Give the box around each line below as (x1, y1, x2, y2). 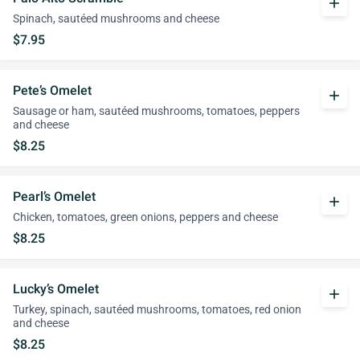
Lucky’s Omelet (13, 281, 99, 297)
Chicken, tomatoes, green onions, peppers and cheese (13, 211, 278, 224)
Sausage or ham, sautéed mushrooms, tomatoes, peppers (13, 104, 300, 118)
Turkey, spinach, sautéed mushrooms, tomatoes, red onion (13, 303, 301, 317)
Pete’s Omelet (13, 83, 92, 98)
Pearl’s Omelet (13, 189, 96, 204)
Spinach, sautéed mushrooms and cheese (13, 12, 219, 26)
